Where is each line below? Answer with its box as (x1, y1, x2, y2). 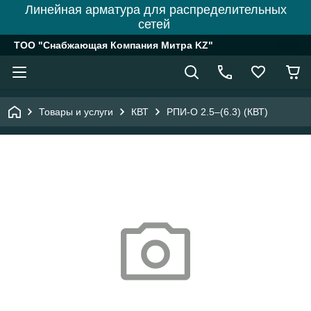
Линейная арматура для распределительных (24, 3, 287, 17)
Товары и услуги (39, 106, 113, 117)
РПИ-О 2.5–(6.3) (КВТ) (167, 106, 268, 117)
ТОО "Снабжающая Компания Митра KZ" (14, 40, 213, 51)
